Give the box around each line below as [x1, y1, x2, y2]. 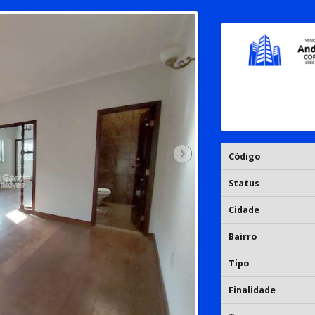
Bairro [229, 230, 257, 243]
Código [229, 150, 261, 162]
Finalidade [229, 283, 276, 296]
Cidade [229, 203, 260, 216]
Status [229, 176, 260, 189]
